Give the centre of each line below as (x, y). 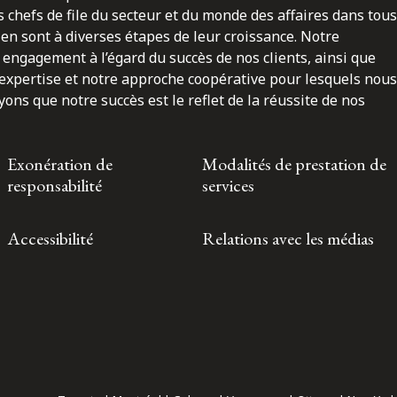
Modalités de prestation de (294, 163)
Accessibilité (50, 238)
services (228, 185)
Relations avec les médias (288, 238)
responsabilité (54, 185)
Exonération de (60, 163)
